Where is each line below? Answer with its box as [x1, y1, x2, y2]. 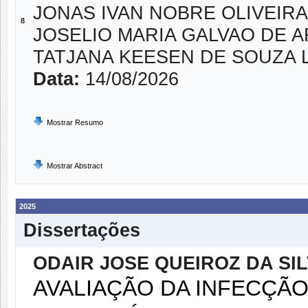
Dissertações [23, 220, 140, 241]
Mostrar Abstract [47, 162, 102, 170]
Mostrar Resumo [47, 118, 103, 126]
